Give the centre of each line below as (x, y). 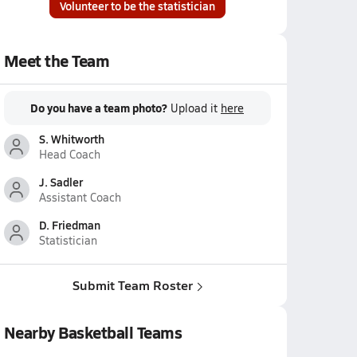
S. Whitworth (71, 139)
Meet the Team (57, 61)
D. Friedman (69, 225)
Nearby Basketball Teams (93, 332)
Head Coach (69, 154)
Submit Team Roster (132, 285)
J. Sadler (61, 182)
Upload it (196, 108)
